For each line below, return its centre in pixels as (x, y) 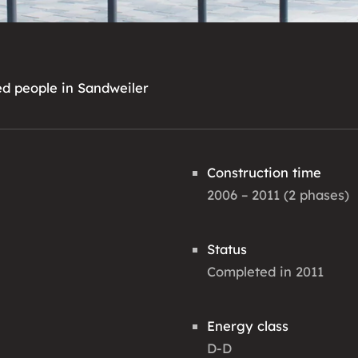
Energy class (248, 325)
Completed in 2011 (265, 271)
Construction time (264, 172)
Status (227, 249)
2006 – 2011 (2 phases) (278, 194)
